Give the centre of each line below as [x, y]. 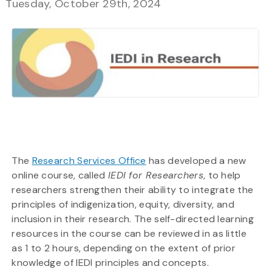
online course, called [60, 175]
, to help [222, 175]
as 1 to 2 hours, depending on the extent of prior [124, 248]
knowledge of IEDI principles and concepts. [110, 263]
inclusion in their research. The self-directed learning [133, 219]
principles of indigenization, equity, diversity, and [123, 205]
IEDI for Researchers [155, 175]
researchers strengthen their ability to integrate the [133, 190]
